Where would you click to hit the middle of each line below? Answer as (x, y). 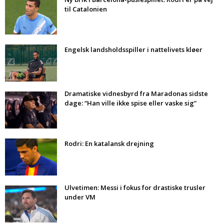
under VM (80, 197)
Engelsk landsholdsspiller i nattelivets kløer (133, 50)
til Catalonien (86, 9)
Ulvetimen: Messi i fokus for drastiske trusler (135, 188)
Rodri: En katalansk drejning (109, 144)
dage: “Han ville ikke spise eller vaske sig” (130, 103)
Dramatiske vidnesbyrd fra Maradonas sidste (136, 94)
